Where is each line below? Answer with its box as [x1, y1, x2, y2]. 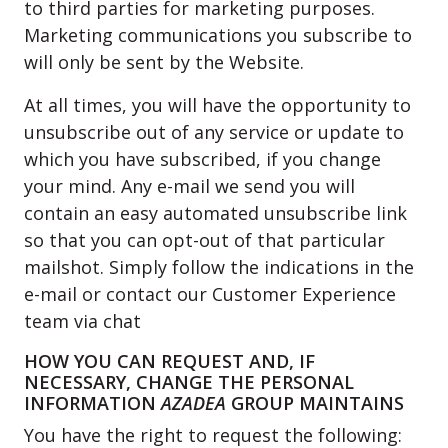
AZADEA [161, 391, 226, 415]
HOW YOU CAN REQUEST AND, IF [24, 349, 315, 373]
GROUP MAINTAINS [226, 391, 404, 415]
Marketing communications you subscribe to [24, 23, 412, 47]
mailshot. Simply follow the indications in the [24, 255, 414, 279]
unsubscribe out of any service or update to [24, 120, 404, 144]
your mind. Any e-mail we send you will [24, 174, 355, 198]
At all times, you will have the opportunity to [24, 93, 411, 117]
